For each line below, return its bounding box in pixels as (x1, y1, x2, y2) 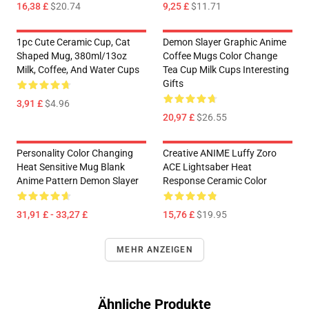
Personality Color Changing (17, 148, 133, 159)
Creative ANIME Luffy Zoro (163, 148, 277, 159)
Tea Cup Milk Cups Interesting (163, 64, 289, 76)
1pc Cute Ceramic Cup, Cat (17, 37, 130, 48)
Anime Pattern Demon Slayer (17, 175, 139, 187)
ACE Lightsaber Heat (163, 161, 252, 173)
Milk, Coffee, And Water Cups (17, 64, 139, 76)
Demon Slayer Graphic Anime (163, 37, 286, 48)
